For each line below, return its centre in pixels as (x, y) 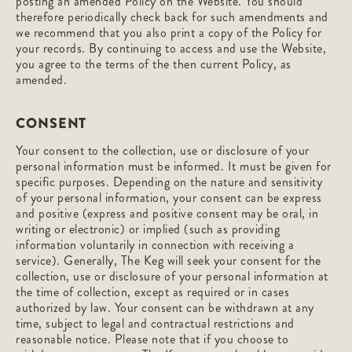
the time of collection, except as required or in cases (152, 292)
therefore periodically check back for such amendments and (172, 17)
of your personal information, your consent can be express (169, 198)
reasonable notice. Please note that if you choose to (152, 339)
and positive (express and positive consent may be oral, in (167, 213)
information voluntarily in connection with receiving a (155, 245)
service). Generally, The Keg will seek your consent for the (169, 260)
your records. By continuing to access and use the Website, (171, 48)
